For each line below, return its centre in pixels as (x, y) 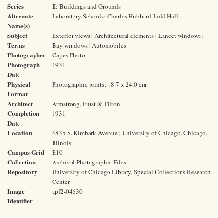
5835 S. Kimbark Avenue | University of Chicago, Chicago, (130, 133)
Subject (17, 35)
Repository (22, 172)
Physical (19, 84)
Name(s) (18, 26)
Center (61, 182)
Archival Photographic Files (89, 162)
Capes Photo (69, 55)
